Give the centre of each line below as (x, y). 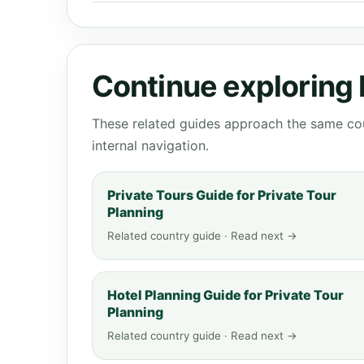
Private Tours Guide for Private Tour (222, 195)
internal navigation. (150, 145)
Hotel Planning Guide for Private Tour (225, 295)
